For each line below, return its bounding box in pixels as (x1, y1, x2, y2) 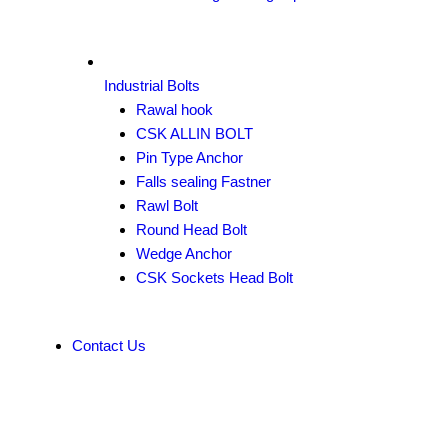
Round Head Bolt (136, 221, 247, 238)
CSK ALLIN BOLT (136, 125, 253, 142)
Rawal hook (136, 101, 213, 118)
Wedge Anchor (136, 245, 232, 262)
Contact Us (72, 337, 146, 354)
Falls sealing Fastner (136, 173, 271, 190)
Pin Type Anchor (136, 149, 243, 166)
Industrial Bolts (104, 77, 200, 94)
